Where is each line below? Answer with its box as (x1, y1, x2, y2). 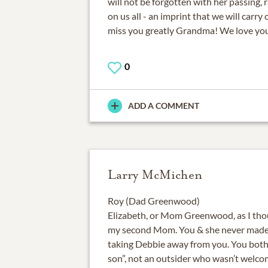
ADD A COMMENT (127, 100, 199, 111)
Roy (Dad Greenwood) (107, 195, 200, 207)
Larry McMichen (107, 167, 202, 183)
